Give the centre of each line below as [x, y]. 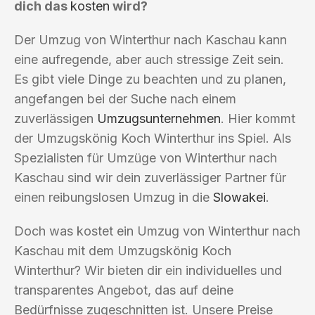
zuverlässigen [56, 118]
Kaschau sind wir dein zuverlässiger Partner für [150, 177]
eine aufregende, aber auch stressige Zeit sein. [149, 59]
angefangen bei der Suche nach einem [125, 98]
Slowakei [239, 197]
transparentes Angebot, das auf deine [124, 290]
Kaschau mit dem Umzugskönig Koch [123, 250]
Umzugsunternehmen [159, 118]
